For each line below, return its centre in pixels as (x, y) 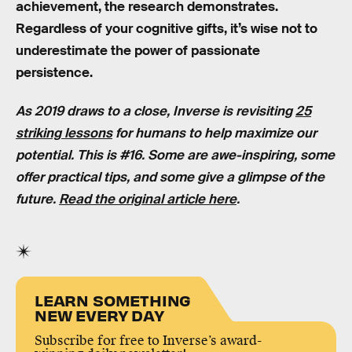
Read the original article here (148, 200)
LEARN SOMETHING (113, 299)
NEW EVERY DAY (99, 314)
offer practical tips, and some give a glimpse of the (170, 178)
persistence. (54, 72)
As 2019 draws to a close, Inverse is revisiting (156, 112)
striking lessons (64, 134)
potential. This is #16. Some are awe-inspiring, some (175, 156)
